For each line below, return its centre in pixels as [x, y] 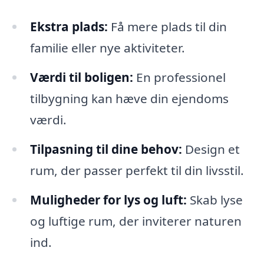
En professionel [179, 77]
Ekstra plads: [69, 27]
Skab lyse [214, 199]
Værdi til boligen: [81, 77]
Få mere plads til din [167, 27]
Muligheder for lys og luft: [108, 199]
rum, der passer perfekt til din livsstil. [137, 171]
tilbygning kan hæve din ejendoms [129, 99]
